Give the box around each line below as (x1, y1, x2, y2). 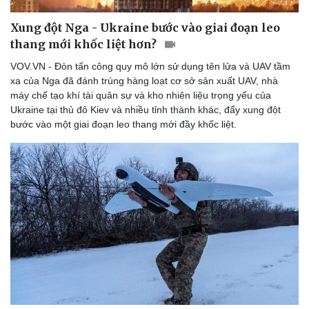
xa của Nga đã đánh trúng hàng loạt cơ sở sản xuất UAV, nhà (10, 75, 278, 87)
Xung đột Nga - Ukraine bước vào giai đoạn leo (10, 21, 280, 35)
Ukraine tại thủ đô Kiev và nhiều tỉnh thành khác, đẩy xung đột (10, 104, 281, 116)
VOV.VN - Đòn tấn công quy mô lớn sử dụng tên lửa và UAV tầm (10, 61, 290, 72)
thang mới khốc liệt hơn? (10, 37, 159, 52)
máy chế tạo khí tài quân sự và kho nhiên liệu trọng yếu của (10, 90, 271, 101)
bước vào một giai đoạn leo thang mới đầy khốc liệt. (10, 119, 237, 130)
